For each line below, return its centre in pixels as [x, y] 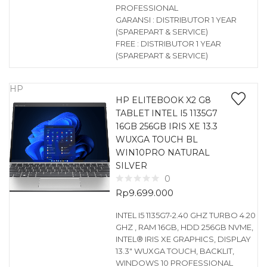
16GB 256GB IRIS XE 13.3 [166, 126]
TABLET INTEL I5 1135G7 [166, 113]
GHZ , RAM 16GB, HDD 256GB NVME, [184, 227]
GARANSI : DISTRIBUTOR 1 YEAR [176, 20]
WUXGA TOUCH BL [156, 139]
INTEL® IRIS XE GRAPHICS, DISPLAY [183, 239]
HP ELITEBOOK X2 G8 [163, 100]
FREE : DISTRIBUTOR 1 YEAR [168, 44]
